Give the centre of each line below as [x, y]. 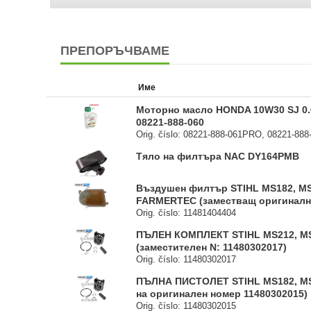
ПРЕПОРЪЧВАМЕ [115, 51]
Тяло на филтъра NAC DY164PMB [218, 156]
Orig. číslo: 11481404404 [186, 213]
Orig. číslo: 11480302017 [186, 259]
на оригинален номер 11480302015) [222, 294]
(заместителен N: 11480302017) [212, 247]
